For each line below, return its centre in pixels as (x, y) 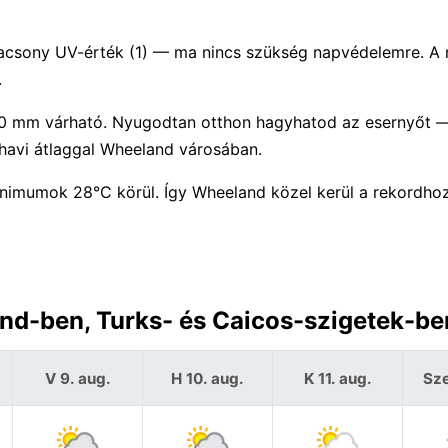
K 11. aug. (337, 378)
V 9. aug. (77, 378)
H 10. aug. (207, 378)
